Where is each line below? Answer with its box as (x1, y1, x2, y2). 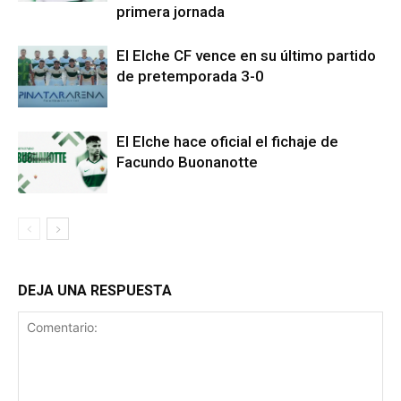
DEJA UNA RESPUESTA (18, 281, 172, 299)
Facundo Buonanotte (116, 152, 258, 171)
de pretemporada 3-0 (116, 66, 264, 85)
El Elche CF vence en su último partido (116, 46, 376, 64)
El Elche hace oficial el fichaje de (116, 132, 338, 150)
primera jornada (116, 2, 225, 21)
